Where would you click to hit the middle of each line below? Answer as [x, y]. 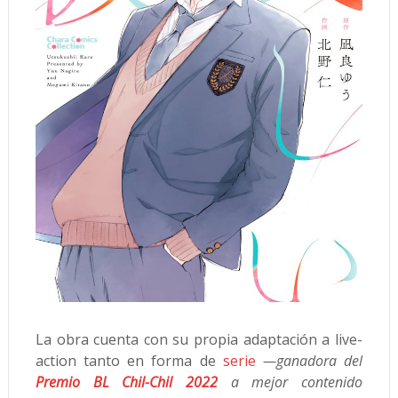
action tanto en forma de [129, 361]
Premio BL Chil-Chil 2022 [126, 382]
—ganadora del [313, 361]
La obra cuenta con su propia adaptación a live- [199, 340]
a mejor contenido [291, 382]
